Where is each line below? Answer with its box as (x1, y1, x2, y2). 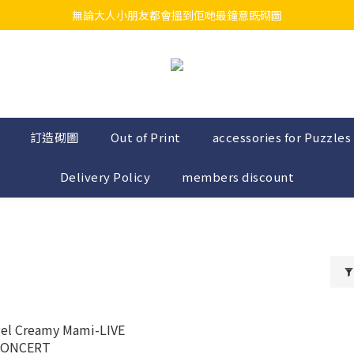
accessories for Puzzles (212, 129, 352, 145)
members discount (182, 168, 295, 185)
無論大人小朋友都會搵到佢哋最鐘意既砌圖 (72, 7, 282, 23)
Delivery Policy (59, 168, 151, 185)
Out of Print (110, 129, 181, 145)
